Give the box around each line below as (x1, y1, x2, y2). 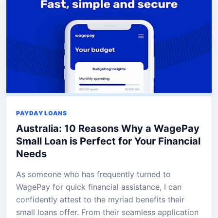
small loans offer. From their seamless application (16, 207, 199, 217)
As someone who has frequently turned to (16, 169, 171, 179)
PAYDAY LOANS (16, 109, 67, 117)
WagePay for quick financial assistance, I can (16, 182, 182, 192)
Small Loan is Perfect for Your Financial (16, 135, 200, 147)
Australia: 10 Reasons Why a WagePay (16, 122, 200, 134)
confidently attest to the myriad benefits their (16, 194, 184, 204)
